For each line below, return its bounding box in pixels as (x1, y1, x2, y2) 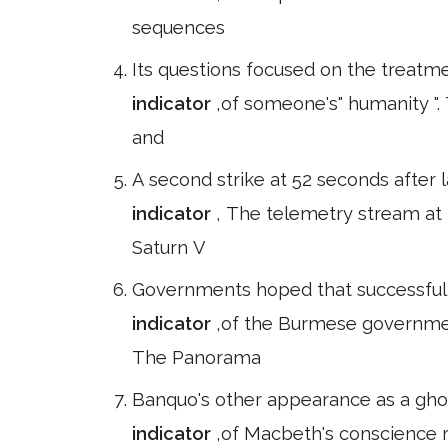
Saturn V (132, 237, 205, 258)
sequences (132, 17, 225, 38)
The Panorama (132, 347, 261, 368)
